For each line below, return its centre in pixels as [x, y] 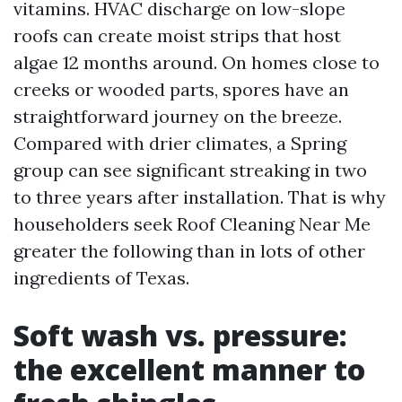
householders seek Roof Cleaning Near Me [192, 224]
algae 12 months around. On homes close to [197, 62]
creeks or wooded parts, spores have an [181, 89]
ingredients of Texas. [101, 278]
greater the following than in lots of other [189, 251]
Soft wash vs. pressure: [180, 335]
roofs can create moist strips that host [177, 35]
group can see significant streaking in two [190, 170]
